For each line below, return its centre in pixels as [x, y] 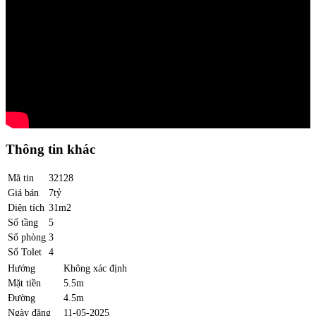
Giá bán [23, 193]
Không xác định [95, 268]
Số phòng [27, 237]
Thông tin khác [50, 149]
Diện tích [26, 208]
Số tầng [23, 223]
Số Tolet [25, 252]
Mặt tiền [24, 283]
